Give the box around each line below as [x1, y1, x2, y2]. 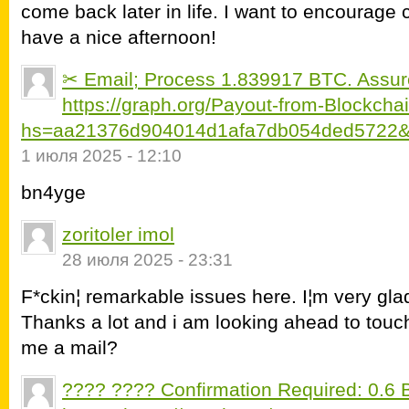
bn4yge [21, 182, 86, 203]
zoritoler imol [62, 224, 174, 245]
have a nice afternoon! [21, 26, 216, 47]
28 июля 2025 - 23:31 [62, 250, 233, 269]
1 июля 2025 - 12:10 [21, 146, 182, 165]
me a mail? [21, 337, 118, 358]
